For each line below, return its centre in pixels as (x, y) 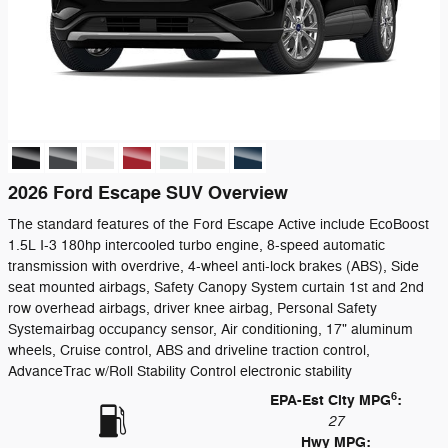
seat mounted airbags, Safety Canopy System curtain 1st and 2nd (216, 287)
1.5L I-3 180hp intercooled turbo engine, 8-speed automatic (196, 245)
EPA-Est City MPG (330, 400)
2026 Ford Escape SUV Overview (148, 193)
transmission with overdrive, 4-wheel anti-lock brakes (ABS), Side (213, 266)
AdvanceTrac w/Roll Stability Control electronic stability (180, 371)
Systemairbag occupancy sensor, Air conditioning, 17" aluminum (210, 329)
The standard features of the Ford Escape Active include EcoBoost (218, 224)
